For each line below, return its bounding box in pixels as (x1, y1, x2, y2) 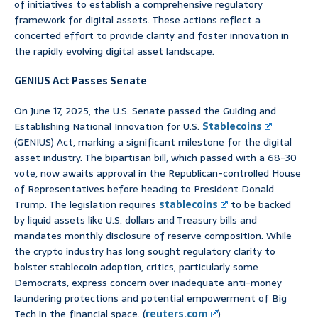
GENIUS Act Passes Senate (14, 73, 147, 89)
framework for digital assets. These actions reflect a (14, 12, 261, 28)
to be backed (228, 197, 292, 213)
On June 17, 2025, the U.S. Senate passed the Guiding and (14, 103, 276, 119)
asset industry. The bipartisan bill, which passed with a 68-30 (14, 150, 297, 166)
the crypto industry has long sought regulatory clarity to (14, 243, 275, 260)
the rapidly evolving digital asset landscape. (14, 43, 214, 60)
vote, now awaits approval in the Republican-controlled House (14, 165, 301, 182)
